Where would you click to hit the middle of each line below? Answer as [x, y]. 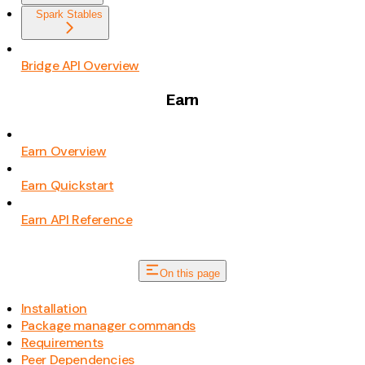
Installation [54, 308]
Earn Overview [64, 151]
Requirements [62, 342]
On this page [190, 273]
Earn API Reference [77, 219]
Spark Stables [69, 15]
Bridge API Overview [80, 66]
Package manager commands [108, 325]
